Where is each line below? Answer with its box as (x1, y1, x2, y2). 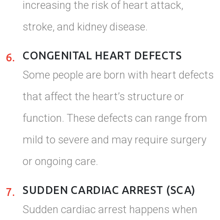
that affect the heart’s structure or (23, 90, 184, 103)
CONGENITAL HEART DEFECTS (23, 49, 182, 62)
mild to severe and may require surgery (23, 133, 206, 146)
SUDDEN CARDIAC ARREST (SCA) (23, 183, 195, 197)
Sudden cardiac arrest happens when (23, 203, 197, 216)
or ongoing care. (23, 155, 98, 167)
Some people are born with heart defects (23, 68, 214, 81)
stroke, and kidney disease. (23, 20, 148, 33)
